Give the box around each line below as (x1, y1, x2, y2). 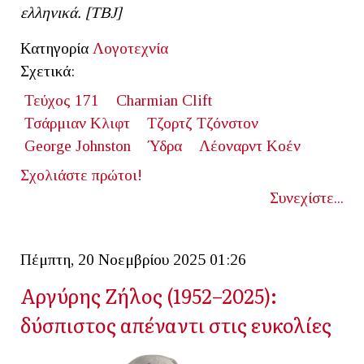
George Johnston (24, 136, 131, 154)
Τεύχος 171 (24, 91, 99, 109)
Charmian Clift (115, 91, 212, 109)
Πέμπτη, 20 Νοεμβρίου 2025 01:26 (20, 250, 246, 268)
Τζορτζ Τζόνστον (146, 114, 258, 132)
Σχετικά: (20, 62, 75, 80)
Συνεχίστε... (270, 188, 344, 206)
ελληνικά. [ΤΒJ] (20, 3, 121, 21)
